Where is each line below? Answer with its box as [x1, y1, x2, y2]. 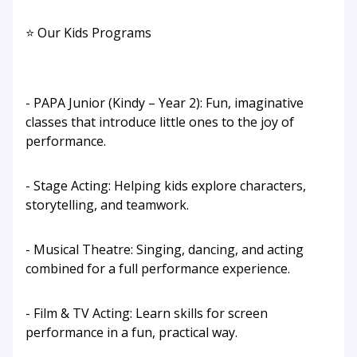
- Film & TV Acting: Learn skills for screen [25, 304, 268, 323]
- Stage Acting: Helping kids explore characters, [25, 177, 306, 195]
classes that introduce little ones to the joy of [25, 113, 294, 131]
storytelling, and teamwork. [25, 196, 189, 214]
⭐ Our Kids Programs [25, 24, 151, 42]
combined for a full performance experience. [25, 260, 290, 278]
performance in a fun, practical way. [25, 324, 237, 342]
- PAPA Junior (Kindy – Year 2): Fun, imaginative [25, 94, 304, 112]
